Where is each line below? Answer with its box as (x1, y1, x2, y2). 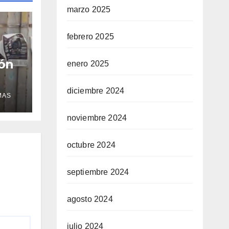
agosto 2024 (66, 195, 113, 204)
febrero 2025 (66, 32, 114, 41)
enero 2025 (66, 59, 109, 68)
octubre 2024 (66, 141, 116, 150)
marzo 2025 (66, 5, 111, 14)
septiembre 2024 (66, 168, 129, 177)
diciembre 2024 (66, 86, 125, 96)
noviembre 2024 (66, 113, 127, 123)
